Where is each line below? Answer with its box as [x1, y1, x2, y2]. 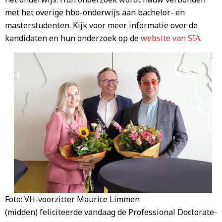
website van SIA [141, 33, 200, 44]
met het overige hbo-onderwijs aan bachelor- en [5, 7, 185, 18]
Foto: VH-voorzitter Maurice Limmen [5, 194, 140, 205]
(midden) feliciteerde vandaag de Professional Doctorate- [5, 207, 217, 218]
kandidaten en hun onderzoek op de [5, 33, 141, 44]
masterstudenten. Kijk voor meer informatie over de [5, 20, 198, 31]
